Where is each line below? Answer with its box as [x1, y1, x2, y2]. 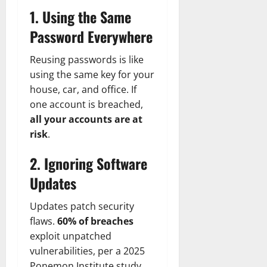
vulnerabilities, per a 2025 [30, 244, 145, 258]
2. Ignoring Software [30, 153, 147, 175]
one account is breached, [30, 98, 143, 111]
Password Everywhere [30, 26, 153, 48]
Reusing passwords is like [30, 53, 144, 67]
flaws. [30, 215, 57, 228]
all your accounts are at [30, 113, 142, 126]
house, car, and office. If [30, 83, 136, 97]
